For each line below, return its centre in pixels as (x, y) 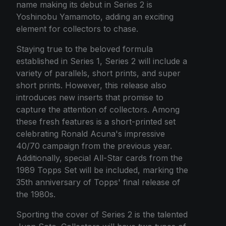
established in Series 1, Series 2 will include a (102, 61)
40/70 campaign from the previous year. (94, 146)
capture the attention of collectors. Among (98, 109)
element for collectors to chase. (77, 29)
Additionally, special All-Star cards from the (99, 158)
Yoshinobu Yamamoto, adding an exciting (95, 17)
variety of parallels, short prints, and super (98, 73)
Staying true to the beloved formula (84, 49)
